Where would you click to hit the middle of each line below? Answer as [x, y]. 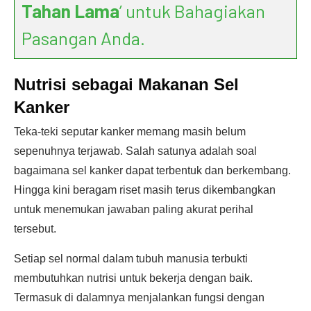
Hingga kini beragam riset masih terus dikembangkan [145, 190]
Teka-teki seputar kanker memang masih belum [130, 132]
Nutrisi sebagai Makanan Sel [126, 84]
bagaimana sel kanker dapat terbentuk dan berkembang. [152, 170]
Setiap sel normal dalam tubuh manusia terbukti [131, 259]
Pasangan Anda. [83, 38]
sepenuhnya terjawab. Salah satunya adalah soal [135, 151]
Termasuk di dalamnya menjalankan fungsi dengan [139, 297]
